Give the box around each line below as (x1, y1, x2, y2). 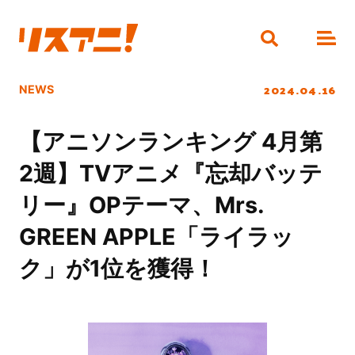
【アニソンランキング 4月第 (18, 128, 323, 156)
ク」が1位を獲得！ (18, 254, 216, 283)
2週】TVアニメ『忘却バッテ (18, 159, 323, 188)
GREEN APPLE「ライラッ (18, 223, 294, 251)
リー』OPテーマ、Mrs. (18, 191, 264, 219)
